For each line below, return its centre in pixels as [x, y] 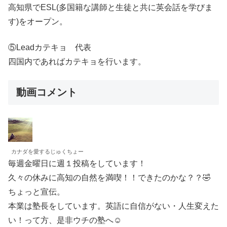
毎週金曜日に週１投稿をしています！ [77, 164]
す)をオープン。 [38, 22]
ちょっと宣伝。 [36, 192]
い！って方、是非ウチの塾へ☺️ [65, 220]
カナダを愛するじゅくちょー [47, 152]
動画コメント [47, 92]
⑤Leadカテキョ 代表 [50, 47]
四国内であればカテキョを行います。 [77, 61]
